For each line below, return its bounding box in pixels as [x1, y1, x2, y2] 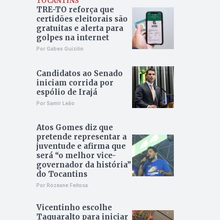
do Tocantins [36, 169, 87, 179]
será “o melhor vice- [36, 151, 116, 161]
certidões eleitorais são [36, 14, 128, 24]
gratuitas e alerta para [36, 24, 123, 33]
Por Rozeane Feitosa [36, 182, 88, 189]
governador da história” [36, 160, 131, 170]
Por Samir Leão [36, 100, 75, 106]
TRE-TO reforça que [36, 5, 114, 15]
